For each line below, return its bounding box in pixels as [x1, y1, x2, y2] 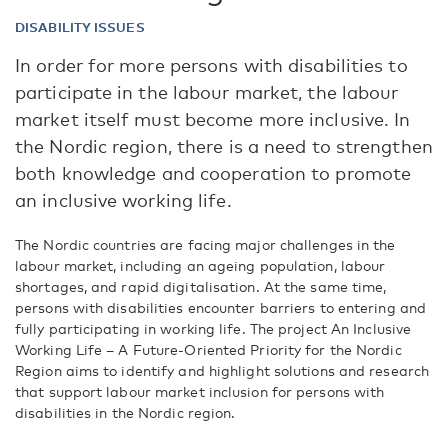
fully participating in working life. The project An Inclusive [15, 320, 412, 337]
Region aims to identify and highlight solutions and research [15, 362, 430, 379]
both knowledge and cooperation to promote [15, 162, 412, 184]
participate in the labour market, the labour [15, 81, 399, 103]
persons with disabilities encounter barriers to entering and [15, 299, 427, 316]
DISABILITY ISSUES [15, 19, 145, 35]
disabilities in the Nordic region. [15, 404, 236, 421]
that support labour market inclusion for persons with [15, 383, 385, 400]
